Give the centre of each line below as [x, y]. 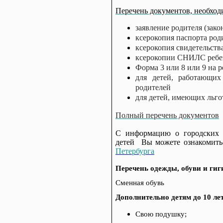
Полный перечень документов [167, 115]
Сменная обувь [140, 183]
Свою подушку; [161, 214]
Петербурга [135, 151]
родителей [153, 87]
